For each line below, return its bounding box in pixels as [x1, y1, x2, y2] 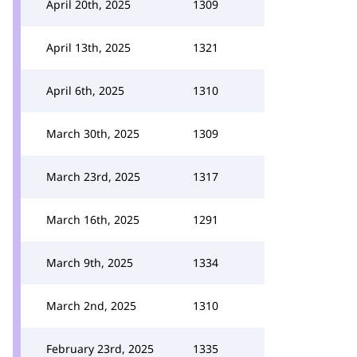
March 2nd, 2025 [46, 298, 136, 313]
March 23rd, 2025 [46, 169, 140, 184]
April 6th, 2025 [46, 83, 124, 98]
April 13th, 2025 [46, 40, 131, 55]
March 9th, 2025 [46, 255, 133, 270]
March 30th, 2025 [46, 126, 139, 141]
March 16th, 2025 [46, 212, 139, 227]
